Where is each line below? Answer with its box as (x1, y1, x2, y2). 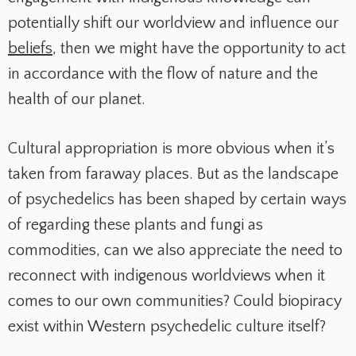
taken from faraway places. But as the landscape (8, 165, 339, 184)
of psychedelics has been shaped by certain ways (8, 191, 346, 209)
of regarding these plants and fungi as (8, 216, 263, 234)
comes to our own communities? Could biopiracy (8, 292, 342, 311)
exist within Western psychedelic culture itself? (8, 318, 330, 336)
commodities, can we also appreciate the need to (8, 242, 342, 260)
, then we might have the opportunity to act (52, 40, 346, 58)
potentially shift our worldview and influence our (8, 14, 339, 33)
